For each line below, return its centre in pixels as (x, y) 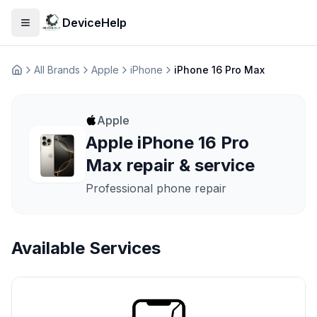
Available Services (86, 248)
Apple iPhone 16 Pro (167, 143)
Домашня (34, 76)
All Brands (57, 70)
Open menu (53, 28)
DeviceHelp (94, 23)
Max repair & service (170, 165)
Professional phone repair (156, 188)
